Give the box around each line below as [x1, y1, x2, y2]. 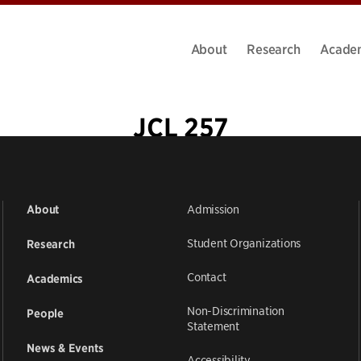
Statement [186, 317, 239, 333]
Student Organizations [186, 234, 301, 250]
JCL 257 [133, 112, 228, 144]
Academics [27, 271, 84, 286]
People [27, 305, 64, 321]
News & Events [27, 340, 104, 355]
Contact [186, 268, 226, 284]
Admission [186, 201, 239, 216]
